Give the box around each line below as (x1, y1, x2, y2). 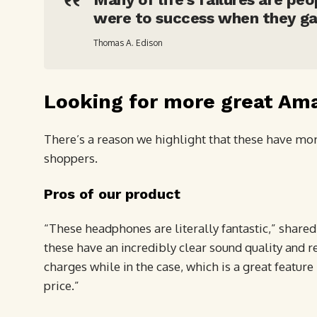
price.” (44, 278, 79, 294)
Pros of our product (44, 185, 185, 203)
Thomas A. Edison (93, 37, 163, 48)
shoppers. (44, 151, 98, 166)
